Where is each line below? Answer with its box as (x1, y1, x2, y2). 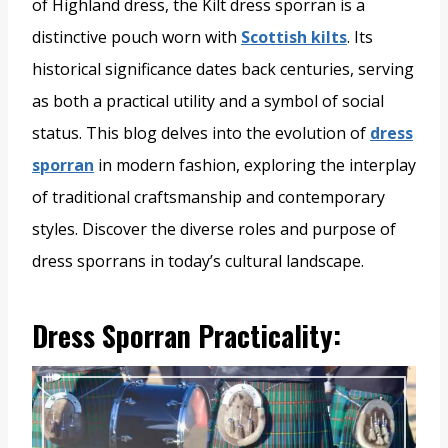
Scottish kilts (241, 26, 347, 49)
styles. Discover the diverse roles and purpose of (32, 218, 396, 241)
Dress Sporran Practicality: (32, 315, 341, 357)
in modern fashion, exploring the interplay (94, 154, 416, 177)
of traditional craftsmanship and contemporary (32, 186, 385, 209)
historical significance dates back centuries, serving (32, 58, 414, 81)
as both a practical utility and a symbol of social (32, 90, 384, 113)
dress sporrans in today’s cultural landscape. (32, 250, 364, 273)
